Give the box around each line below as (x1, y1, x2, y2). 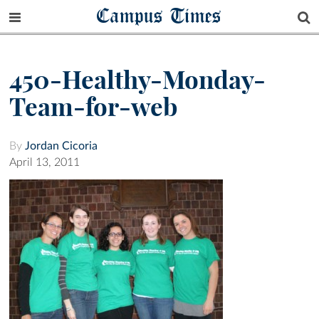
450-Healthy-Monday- (9, 64, 266, 96)
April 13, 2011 (9, 157, 80, 169)
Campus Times (97, 2, 222, 28)
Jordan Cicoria (25, 140, 98, 152)
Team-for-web (9, 91, 178, 123)
